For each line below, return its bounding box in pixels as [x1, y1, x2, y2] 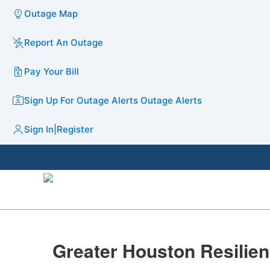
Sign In [24, 123, 54, 135]
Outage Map [24, 7, 78, 19]
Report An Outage [24, 36, 103, 48]
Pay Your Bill [24, 65, 79, 77]
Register [57, 123, 93, 135]
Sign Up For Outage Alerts [24, 94, 138, 106]
